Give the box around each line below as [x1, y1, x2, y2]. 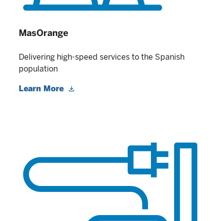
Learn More [19, 83, 66, 93]
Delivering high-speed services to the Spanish [19, 52, 184, 62]
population [19, 64, 58, 74]
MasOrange [19, 27, 68, 38]
